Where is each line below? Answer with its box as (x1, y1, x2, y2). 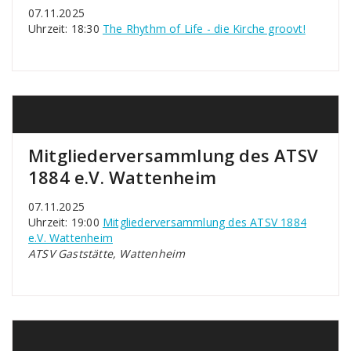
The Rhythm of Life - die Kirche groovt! (103, 21, 306, 36)
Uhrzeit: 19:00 (28, 215, 103, 230)
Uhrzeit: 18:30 (28, 21, 103, 36)
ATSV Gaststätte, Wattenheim (28, 246, 186, 261)
